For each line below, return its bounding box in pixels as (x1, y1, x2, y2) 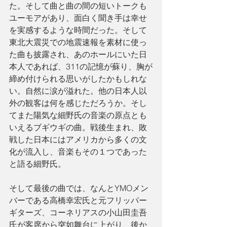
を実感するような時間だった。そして (9, 25, 147, 35)
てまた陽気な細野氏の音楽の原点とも (9, 110, 147, 121)
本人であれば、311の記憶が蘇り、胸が (9, 61, 153, 72)
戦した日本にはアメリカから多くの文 (9, 134, 147, 145)
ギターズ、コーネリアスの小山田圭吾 (9, 207, 147, 218)
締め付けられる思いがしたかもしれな (9, 73, 147, 84)
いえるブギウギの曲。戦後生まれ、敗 (9, 122, 147, 133)
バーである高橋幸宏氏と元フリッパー (9, 195, 147, 206)
